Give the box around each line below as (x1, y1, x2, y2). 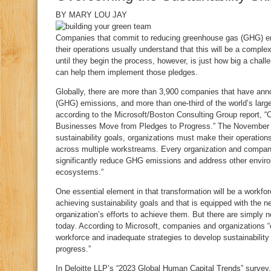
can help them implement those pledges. (56, 68, 198, 77)
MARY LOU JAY (69, 10, 127, 19)
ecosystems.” (56, 168, 103, 177)
